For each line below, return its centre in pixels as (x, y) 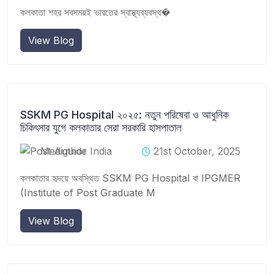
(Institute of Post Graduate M (88, 192)
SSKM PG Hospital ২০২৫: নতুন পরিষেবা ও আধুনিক (124, 114)
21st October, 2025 (197, 151)
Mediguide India (76, 151)
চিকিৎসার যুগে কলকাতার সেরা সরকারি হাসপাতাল (101, 127)
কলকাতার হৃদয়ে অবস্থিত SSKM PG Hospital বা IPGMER (130, 178)
